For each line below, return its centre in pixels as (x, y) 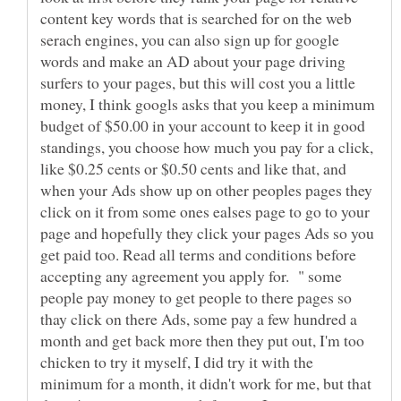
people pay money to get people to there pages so (196, 297)
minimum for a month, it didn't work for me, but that (206, 383)
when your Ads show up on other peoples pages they (206, 189)
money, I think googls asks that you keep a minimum (208, 103)
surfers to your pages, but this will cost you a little (198, 82)
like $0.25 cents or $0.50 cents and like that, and (193, 168)
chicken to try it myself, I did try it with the (177, 361)
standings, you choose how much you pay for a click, (207, 146)
